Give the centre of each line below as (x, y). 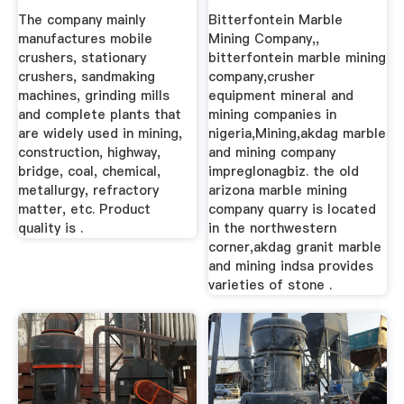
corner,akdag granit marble (295, 248)
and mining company (272, 153)
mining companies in (273, 115)
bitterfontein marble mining (298, 58)
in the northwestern (273, 229)
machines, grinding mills (93, 96)
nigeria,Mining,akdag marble (298, 134)
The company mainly (81, 20)
